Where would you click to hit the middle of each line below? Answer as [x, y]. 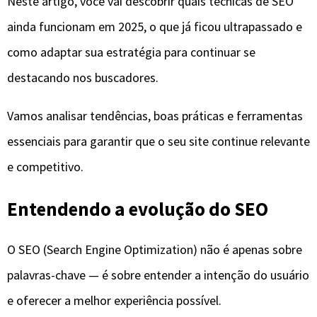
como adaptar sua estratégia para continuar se [131, 52]
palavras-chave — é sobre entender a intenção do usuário [158, 275]
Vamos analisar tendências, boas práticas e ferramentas [155, 116]
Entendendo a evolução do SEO [138, 208]
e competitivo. [45, 167]
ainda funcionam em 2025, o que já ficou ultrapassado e [155, 27]
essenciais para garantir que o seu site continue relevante [158, 142]
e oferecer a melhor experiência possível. [114, 301]
